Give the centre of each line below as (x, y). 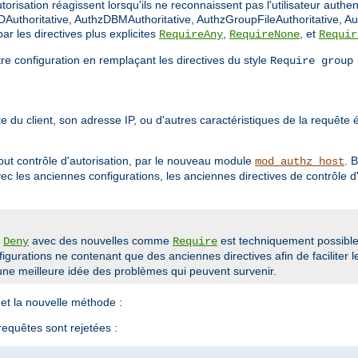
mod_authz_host (300, 162)
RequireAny (191, 35)
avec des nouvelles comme (101, 241)
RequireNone (265, 35)
